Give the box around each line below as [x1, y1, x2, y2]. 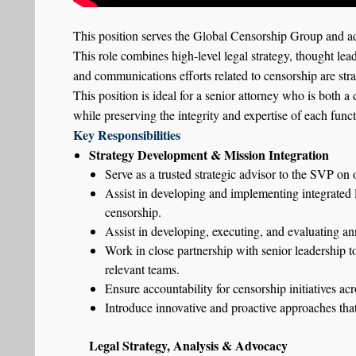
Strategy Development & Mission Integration [89, 145, 329, 164]
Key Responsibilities [73, 126, 180, 144]
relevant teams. [105, 261, 180, 277]
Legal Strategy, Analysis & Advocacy [89, 336, 288, 354]
